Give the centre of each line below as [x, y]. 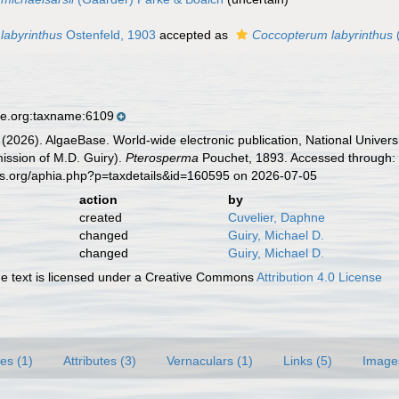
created [100, 217]
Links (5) [308, 361]
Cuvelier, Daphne [276, 217]
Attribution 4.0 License [320, 277]
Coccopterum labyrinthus [323, 35]
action [98, 199]
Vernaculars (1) [210, 361]
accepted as [194, 35]
